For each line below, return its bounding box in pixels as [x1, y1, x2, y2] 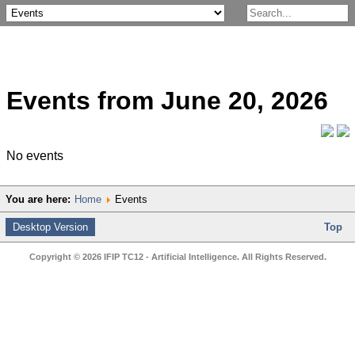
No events [6, 149, 63, 162]
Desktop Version [12, 220, 88, 233]
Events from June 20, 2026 [6, 86, 328, 115]
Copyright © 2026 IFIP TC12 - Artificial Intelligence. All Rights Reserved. [29, 251, 326, 261]
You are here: [5, 193, 71, 205]
